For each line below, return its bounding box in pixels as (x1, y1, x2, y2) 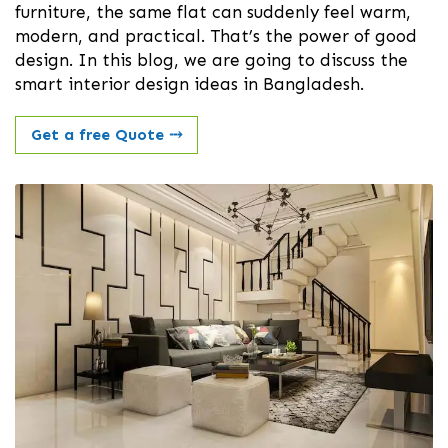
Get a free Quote (31, 125, 169, 145)
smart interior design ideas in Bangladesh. (15, 74, 364, 95)
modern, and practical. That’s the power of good (15, 26, 417, 47)
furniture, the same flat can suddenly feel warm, (15, 2, 411, 23)
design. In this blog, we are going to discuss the (15, 50, 408, 71)
